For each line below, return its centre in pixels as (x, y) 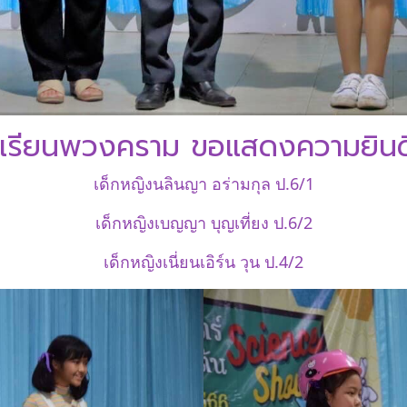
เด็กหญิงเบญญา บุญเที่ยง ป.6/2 (203, 223)
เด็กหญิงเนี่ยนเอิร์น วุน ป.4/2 (203, 262)
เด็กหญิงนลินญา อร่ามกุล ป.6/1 (203, 184)
